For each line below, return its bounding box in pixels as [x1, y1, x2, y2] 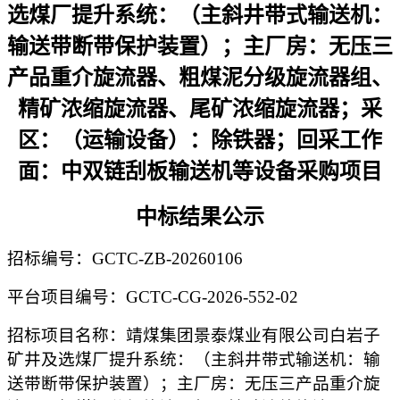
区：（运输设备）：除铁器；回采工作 [18, 129, 382, 152]
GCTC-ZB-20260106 [92, 249, 243, 268]
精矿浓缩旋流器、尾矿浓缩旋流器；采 [18, 97, 382, 121]
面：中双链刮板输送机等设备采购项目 [18, 160, 382, 183]
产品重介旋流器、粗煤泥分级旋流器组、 [7, 66, 393, 89]
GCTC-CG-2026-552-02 [126, 287, 298, 306]
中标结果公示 [136, 205, 264, 229]
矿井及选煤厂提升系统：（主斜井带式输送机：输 [7, 350, 380, 369]
